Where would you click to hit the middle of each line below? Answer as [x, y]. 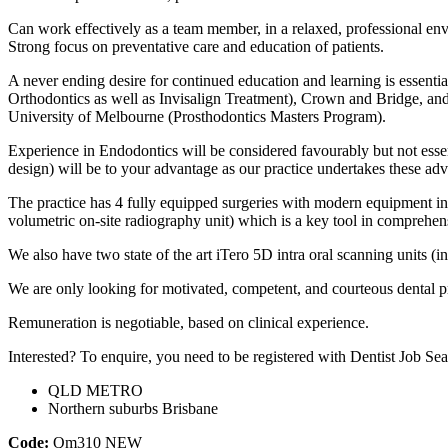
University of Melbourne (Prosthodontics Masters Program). [197, 116]
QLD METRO [95, 390]
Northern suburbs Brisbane [133, 408]
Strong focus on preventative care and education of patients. [196, 46]
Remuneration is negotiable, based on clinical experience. [188, 322]
